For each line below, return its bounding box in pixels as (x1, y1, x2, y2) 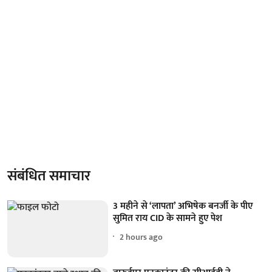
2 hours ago (120, 229, 163, 244)
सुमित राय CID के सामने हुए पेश (113, 210, 223, 227)
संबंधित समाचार (7, 164, 90, 189)
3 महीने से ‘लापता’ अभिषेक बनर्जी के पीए (113, 198, 253, 215)
